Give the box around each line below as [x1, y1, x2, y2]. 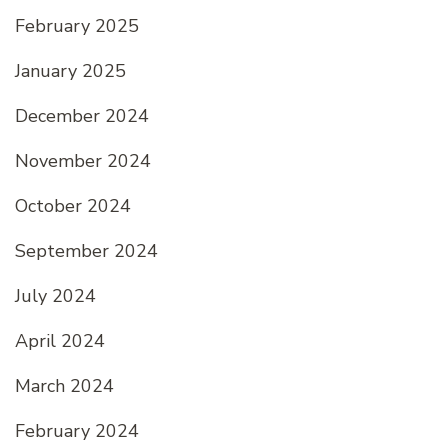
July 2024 [15, 283, 96, 308]
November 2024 [15, 148, 151, 173]
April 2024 [15, 328, 105, 353]
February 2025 [15, 13, 139, 38]
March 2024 [15, 373, 114, 398]
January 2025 [15, 58, 126, 83]
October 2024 [15, 193, 131, 218]
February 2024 [15, 418, 139, 443]
